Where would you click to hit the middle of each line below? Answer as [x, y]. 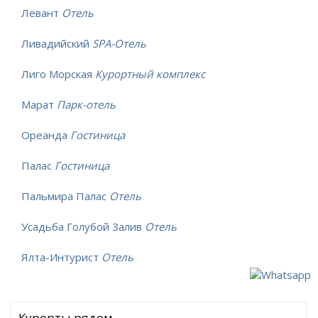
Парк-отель [86, 105]
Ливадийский [57, 44]
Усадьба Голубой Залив [83, 227]
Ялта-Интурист [61, 257]
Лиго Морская [58, 74]
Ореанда [46, 135]
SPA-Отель [119, 44]
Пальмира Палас [65, 196]
